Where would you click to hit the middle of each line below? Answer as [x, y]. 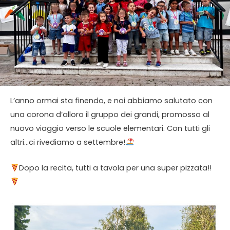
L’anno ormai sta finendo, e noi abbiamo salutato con [111, 100]
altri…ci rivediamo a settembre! [68, 142]
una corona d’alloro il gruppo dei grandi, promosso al [110, 114]
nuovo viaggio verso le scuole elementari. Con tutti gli [110, 128]
